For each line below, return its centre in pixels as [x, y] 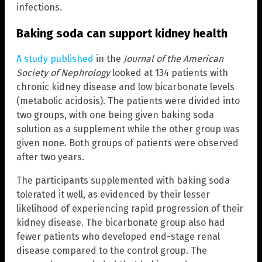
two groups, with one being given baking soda [115, 115]
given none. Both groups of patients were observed [127, 143]
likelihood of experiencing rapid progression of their [130, 209]
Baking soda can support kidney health [122, 34]
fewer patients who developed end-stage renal [118, 237]
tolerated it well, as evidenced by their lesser [113, 195]
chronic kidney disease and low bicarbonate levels [125, 87]
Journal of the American [173, 59]
